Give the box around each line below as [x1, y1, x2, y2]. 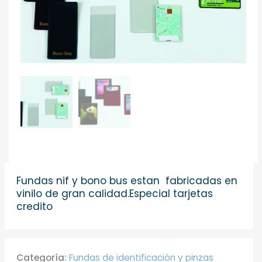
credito [16, 199, 53, 214]
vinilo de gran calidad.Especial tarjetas [16, 187, 213, 201]
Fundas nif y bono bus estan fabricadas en [16, 174, 237, 188]
